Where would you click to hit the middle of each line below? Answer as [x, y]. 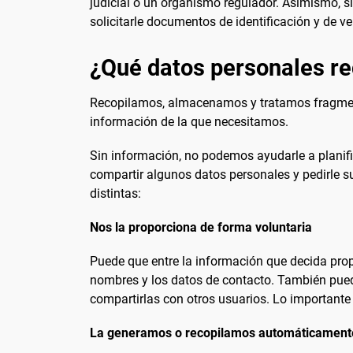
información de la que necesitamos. [189, 121]
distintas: [115, 193]
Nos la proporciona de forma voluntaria [201, 228]
